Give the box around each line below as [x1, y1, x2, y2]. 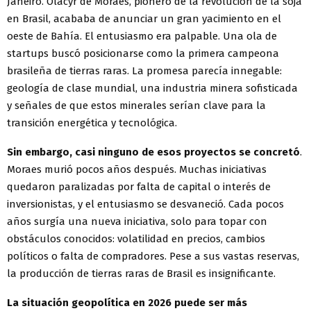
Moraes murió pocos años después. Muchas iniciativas [7, 163, 267, 176]
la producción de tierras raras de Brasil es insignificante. [7, 267, 276, 280]
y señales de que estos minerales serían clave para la [7, 99, 266, 112]
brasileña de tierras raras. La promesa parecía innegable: [7, 65, 282, 78]
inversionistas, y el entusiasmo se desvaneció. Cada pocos [7, 198, 284, 211]
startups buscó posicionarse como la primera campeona [7, 47, 279, 60]
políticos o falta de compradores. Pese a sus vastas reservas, [7, 250, 299, 263]
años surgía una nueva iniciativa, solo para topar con [7, 215, 267, 228]
